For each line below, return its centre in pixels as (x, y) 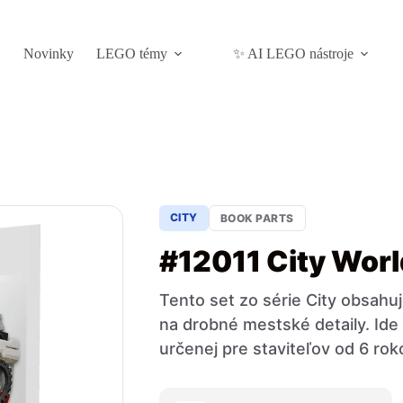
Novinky (48, 54)
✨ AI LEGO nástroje (293, 54)
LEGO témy (131, 54)
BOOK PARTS (257, 218)
